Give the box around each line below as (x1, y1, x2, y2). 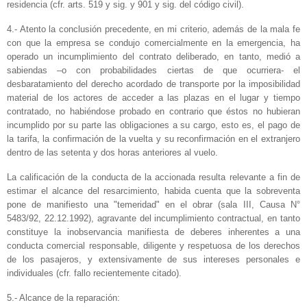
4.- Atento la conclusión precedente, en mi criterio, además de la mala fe (7, 24, 300, 35)
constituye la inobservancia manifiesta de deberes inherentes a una (7, 227, 300, 237)
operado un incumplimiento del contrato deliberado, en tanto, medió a (7, 51, 300, 62)
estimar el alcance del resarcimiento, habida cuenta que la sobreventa (7, 186, 300, 196)
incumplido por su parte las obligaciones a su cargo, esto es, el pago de (7, 120, 300, 131)
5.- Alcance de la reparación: (7, 292, 120, 303)
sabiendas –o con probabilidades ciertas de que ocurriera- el (7, 65, 300, 76)
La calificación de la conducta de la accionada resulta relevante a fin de (7, 172, 300, 182)
